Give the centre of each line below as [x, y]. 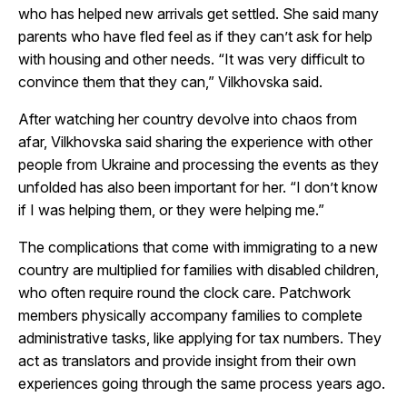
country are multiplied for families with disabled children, [199, 269]
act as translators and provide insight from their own [187, 360]
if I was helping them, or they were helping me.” [171, 209]
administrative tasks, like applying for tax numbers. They [200, 338]
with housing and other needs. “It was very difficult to [192, 59]
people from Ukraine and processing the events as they [199, 164]
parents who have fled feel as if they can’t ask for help [195, 36]
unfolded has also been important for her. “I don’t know [198, 187]
